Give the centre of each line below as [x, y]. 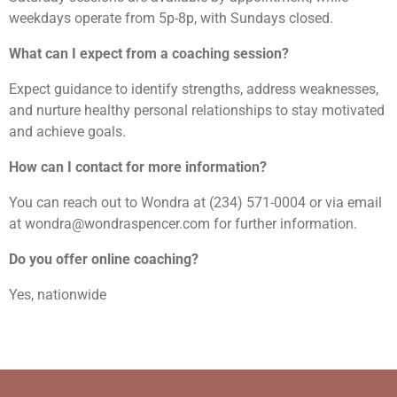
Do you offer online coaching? [104, 259]
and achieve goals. [67, 131]
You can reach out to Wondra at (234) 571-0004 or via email [195, 202]
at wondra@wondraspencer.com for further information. [183, 223]
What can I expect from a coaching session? [149, 53]
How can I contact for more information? [138, 167]
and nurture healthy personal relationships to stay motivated [197, 110]
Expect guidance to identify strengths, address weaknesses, [194, 89]
